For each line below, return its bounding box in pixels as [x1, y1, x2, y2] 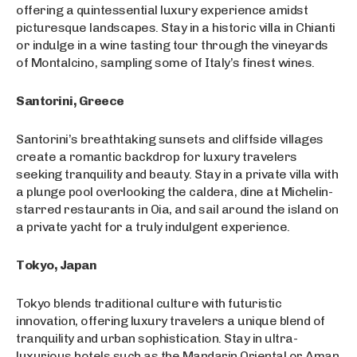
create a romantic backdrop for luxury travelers [16, 149, 297, 165]
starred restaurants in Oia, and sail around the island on [16, 202, 339, 218]
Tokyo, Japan [16, 257, 96, 273]
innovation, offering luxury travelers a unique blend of [16, 313, 325, 329]
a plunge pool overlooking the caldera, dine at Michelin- [16, 184, 332, 200]
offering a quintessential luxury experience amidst [16, 2, 308, 18]
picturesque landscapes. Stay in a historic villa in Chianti [16, 20, 335, 36]
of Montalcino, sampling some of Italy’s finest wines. [16, 55, 315, 71]
